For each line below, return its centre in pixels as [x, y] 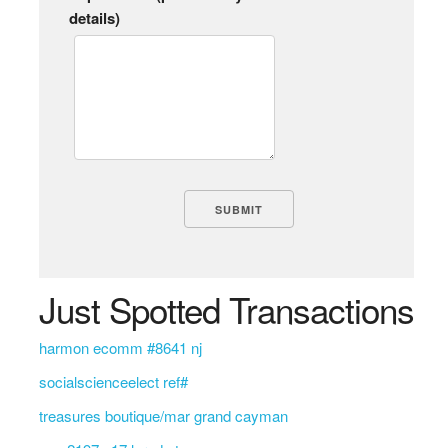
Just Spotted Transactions [226, 309]
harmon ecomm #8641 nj [120, 347]
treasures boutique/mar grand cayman [163, 415]
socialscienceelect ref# [113, 381]
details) [94, 18]
